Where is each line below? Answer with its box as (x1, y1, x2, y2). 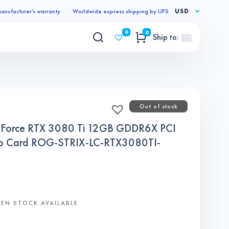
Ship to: (153, 32, 179, 42)
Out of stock (140, 102, 177, 110)
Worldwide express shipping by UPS (73, 7, 169, 15)
